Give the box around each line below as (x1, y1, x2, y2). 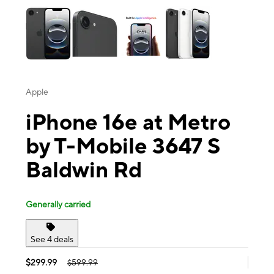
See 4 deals (31, 234, 73, 244)
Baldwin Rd (26, 157, 142, 183)
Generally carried (26, 199, 91, 209)
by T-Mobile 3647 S (26, 133, 220, 159)
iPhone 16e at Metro (26, 109, 231, 135)
